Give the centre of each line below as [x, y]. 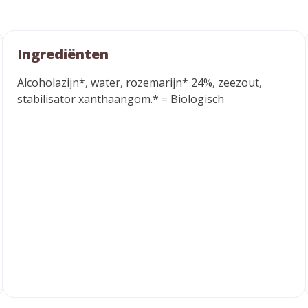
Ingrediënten [63, 54]
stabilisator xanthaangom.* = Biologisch [121, 99]
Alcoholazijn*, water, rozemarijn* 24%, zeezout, [140, 82]
